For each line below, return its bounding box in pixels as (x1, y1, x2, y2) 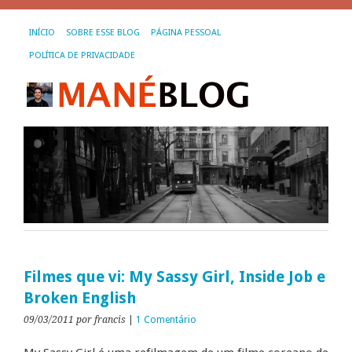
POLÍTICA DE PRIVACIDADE (29, 50, 135, 60)
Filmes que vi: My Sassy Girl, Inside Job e (24, 268, 325, 287)
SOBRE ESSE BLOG (66, 27, 140, 38)
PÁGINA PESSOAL (151, 27, 221, 38)
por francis (76, 314, 126, 326)
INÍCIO (29, 27, 55, 38)
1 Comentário (136, 314, 196, 326)
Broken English (24, 289, 136, 308)
